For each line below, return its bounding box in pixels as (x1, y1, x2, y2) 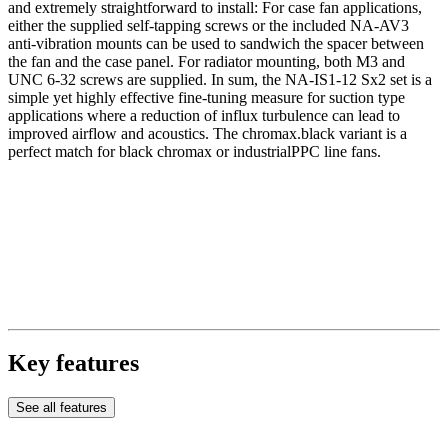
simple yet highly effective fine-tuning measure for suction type (8, 88, 405, 106)
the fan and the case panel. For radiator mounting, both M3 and (8, 52, 405, 70)
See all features (16, 400, 107, 416)
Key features (8, 350, 139, 377)
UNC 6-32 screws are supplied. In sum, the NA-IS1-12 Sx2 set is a (8, 70, 432, 88)
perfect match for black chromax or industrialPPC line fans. (8, 142, 381, 160)
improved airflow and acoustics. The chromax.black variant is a (8, 124, 407, 142)
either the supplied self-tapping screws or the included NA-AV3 (8, 16, 409, 34)
